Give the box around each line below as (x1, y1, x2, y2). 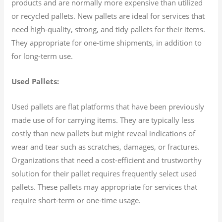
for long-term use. (11, 51, 73, 61)
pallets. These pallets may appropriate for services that (11, 181, 198, 192)
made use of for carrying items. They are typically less (11, 114, 195, 125)
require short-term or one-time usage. (11, 195, 141, 205)
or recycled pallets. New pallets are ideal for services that (11, 10, 205, 21)
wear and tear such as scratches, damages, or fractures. (11, 141, 200, 152)
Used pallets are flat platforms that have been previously (11, 101, 205, 111)
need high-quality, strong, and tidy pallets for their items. (11, 24, 206, 34)
